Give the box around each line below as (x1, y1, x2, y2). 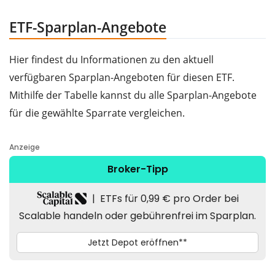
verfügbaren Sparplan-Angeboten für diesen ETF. (9, 70, 234, 84)
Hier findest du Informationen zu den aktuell (9, 52, 214, 66)
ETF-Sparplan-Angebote (9, 17, 166, 37)
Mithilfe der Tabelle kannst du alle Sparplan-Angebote (9, 88, 257, 102)
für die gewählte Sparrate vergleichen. (9, 106, 185, 120)
